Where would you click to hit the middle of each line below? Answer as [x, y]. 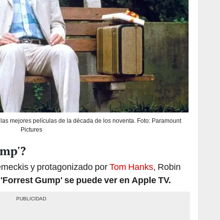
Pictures [31, 130]
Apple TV [150, 180]
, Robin [167, 167]
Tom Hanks [131, 167]
